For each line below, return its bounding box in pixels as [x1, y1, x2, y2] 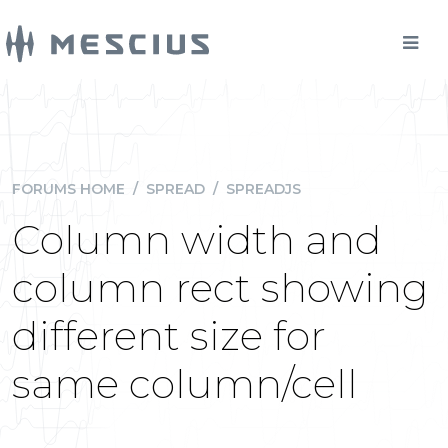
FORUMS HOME [12, 180, 125, 198]
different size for [12, 311, 326, 360]
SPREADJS [226, 180, 301, 198]
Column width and [12, 215, 382, 264]
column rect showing [12, 263, 429, 312]
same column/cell [12, 359, 358, 408]
